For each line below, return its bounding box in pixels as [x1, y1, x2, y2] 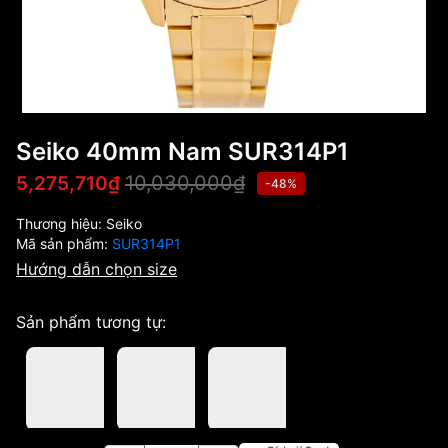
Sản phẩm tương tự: [16, 312, 166, 332]
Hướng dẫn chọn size [16, 259, 177, 279]
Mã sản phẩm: [16, 235, 112, 252]
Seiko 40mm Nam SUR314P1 [16, 137, 349, 166]
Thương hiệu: [16, 215, 106, 232]
